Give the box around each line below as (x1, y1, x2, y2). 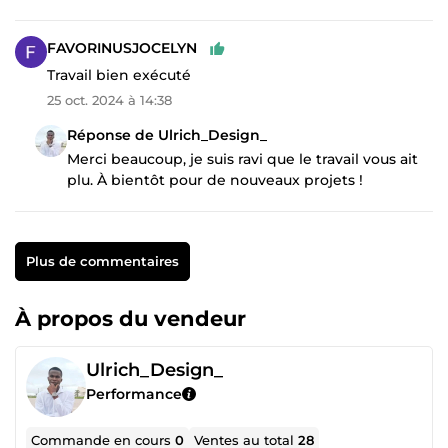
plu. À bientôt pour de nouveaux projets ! (67, 170, 363, 189)
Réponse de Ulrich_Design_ (67, 125, 267, 144)
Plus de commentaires (25, 252, 179, 269)
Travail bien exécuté (47, 65, 191, 84)
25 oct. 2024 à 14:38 (47, 91, 172, 108)
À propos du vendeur (15, 305, 246, 331)
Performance (86, 384, 182, 403)
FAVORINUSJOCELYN (47, 39, 197, 58)
